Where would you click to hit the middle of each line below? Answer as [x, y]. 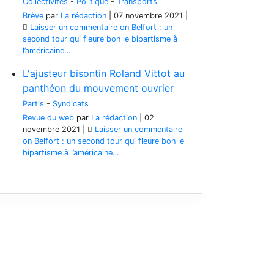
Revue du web [48, 118]
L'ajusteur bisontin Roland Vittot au [104, 73]
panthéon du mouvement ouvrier [98, 88]
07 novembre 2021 [148, 16]
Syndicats [71, 104]
